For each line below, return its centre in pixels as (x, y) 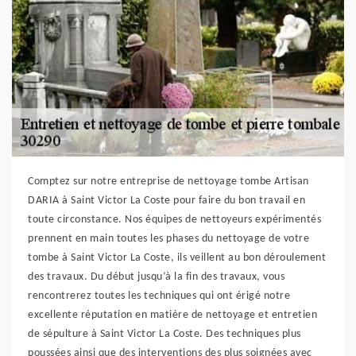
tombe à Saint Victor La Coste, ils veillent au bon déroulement (177, 258)
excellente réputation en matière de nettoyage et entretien (172, 315)
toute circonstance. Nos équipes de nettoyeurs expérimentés (174, 220)
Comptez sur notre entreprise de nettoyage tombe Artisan (168, 182)
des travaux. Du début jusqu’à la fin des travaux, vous (156, 277)
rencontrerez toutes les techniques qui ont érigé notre (159, 296)
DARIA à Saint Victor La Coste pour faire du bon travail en (166, 201)
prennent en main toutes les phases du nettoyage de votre (168, 239)
